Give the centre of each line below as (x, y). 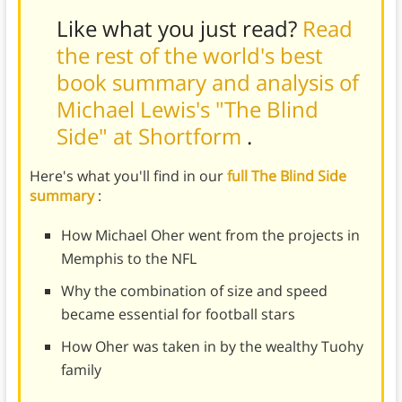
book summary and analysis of (207, 82)
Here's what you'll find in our (128, 175)
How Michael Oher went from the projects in (210, 235)
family (81, 369)
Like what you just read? (179, 28)
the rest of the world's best (189, 55)
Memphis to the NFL (128, 258)
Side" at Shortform (151, 135)
